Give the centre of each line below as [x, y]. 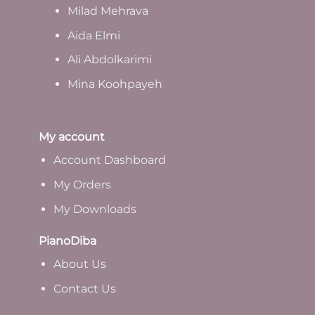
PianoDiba [67, 241]
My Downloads [95, 209]
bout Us [83, 264]
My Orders [82, 185]
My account [72, 137]
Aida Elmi [94, 35]
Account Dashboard [109, 160]
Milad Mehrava [108, 11]
